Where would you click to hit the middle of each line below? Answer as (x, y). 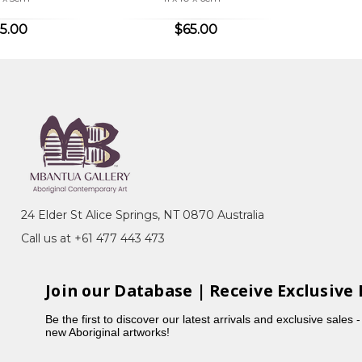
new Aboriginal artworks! (108, 333)
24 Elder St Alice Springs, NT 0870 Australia (142, 215)
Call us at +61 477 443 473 (93, 238)
